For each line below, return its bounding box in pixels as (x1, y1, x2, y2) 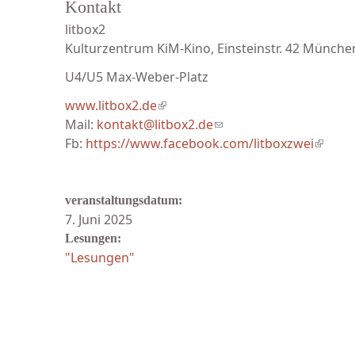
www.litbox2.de (65, 97, 157, 114)
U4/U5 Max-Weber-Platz (65, 68, 208, 86)
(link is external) (157, 97, 251, 114)
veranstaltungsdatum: (65, 193, 185, 207)
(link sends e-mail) (213, 116, 321, 133)
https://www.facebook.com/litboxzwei (86, 135, 314, 152)
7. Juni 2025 (65, 211, 132, 228)
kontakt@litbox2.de (97, 116, 213, 133)
